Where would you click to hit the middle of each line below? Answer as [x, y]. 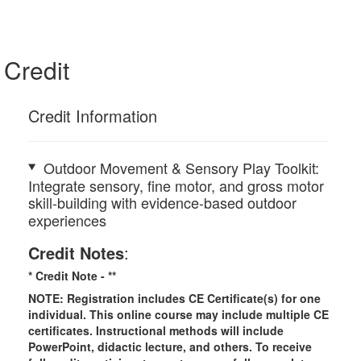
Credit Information [93, 116]
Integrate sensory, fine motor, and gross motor [176, 185]
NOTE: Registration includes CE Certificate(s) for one [174, 299]
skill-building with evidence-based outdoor [162, 203]
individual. [57, 315]
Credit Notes [76, 253]
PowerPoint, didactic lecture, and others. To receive [170, 347]
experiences [67, 220]
